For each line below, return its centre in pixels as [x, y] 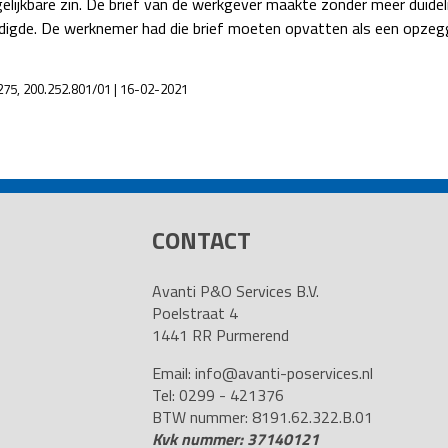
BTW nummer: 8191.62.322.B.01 [262, 417]
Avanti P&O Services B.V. [235, 291]
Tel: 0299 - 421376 [217, 395]
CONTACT [201, 240]
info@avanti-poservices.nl [283, 373]
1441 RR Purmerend [220, 335]
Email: [173, 373]
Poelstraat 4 [194, 313]
